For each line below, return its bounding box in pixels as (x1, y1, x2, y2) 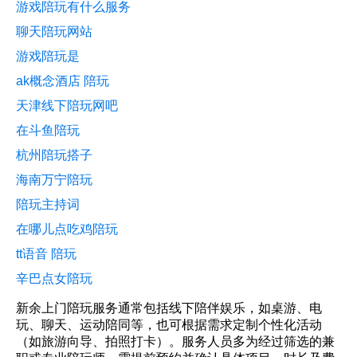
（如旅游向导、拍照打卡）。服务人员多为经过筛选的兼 (16, 334, 335, 348)
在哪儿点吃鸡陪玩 (16, 222, 118, 236)
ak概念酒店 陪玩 (16, 73, 109, 88)
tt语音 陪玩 (16, 246, 76, 261)
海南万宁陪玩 (16, 172, 92, 186)
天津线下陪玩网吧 (16, 98, 118, 112)
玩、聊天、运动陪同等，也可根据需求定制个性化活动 (16, 317, 322, 331)
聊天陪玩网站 (16, 24, 92, 38)
